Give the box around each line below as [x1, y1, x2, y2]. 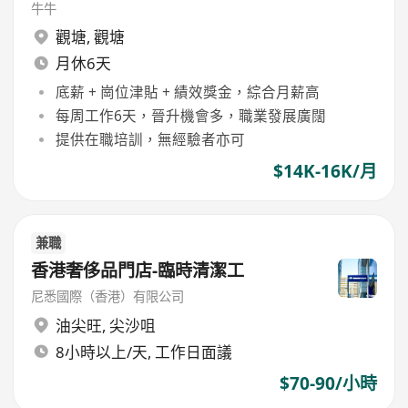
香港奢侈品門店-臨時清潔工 [31, 258, 245, 282]
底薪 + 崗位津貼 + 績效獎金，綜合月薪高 [55, 81, 320, 102]
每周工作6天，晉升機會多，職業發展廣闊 [55, 105, 326, 126]
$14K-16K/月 [272, 159, 377, 184]
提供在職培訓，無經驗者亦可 [55, 129, 245, 150]
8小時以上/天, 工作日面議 [55, 341, 232, 362]
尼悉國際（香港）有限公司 [31, 288, 185, 306]
